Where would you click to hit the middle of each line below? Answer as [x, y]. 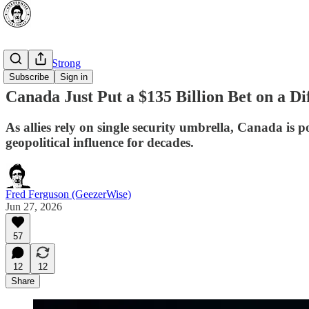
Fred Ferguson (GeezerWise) [68, 194]
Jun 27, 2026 [34, 206]
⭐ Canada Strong [43, 63]
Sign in [74, 77]
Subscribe [29, 77]
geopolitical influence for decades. [100, 142]
